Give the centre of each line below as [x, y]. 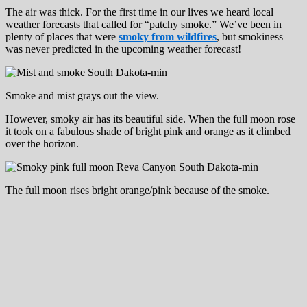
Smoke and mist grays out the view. [82, 95]
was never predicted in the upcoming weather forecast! [123, 49]
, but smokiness [250, 36]
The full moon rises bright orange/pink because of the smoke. [137, 190]
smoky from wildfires [168, 36]
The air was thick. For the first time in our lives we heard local [139, 12]
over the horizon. [42, 143]
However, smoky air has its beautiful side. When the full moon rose [150, 119]
